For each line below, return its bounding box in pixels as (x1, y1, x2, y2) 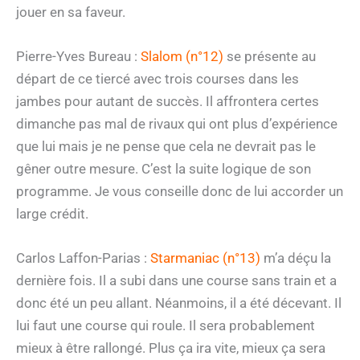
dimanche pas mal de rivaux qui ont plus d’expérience (16, 116, 337, 133)
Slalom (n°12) (141, 48, 223, 65)
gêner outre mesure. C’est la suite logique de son (16, 161, 311, 178)
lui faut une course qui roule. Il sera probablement (16, 317, 315, 334)
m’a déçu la (260, 250, 331, 267)
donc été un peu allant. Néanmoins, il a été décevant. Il (16, 295, 342, 312)
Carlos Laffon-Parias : (16, 250, 150, 267)
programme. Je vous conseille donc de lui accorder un (16, 183, 343, 200)
